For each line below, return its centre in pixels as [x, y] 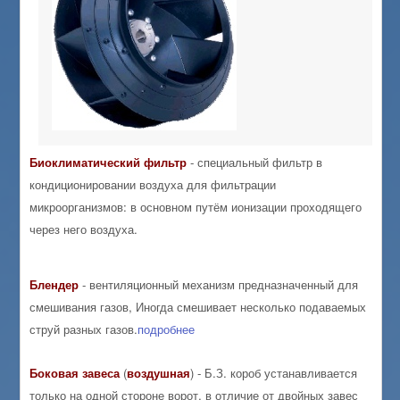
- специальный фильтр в [255, 162]
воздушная [159, 373]
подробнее [167, 329]
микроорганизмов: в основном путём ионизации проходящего [196, 207]
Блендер [54, 284]
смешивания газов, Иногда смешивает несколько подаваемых [198, 307]
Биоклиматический [85, 162]
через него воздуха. [84, 229]
